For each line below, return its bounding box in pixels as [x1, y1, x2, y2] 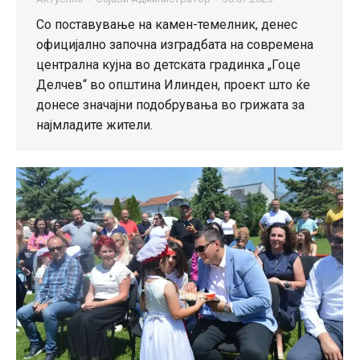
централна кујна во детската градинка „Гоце [36, 57, 301, 73]
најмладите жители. [36, 117, 153, 133]
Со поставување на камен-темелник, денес [36, 17, 297, 33]
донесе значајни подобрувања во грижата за [36, 97, 305, 113]
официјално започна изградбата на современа [36, 37, 313, 53]
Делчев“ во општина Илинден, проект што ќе [36, 77, 310, 93]
